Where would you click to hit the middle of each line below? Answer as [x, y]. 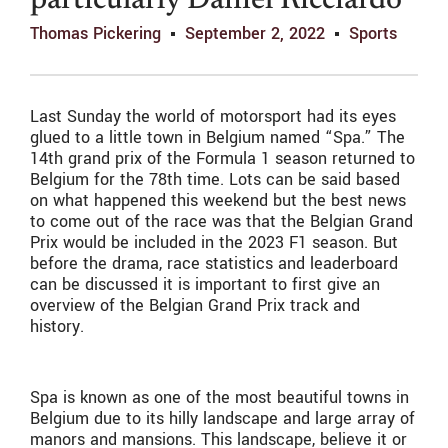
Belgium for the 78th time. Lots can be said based [215, 180]
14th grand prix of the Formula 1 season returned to [222, 159]
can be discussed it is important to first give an [205, 285]
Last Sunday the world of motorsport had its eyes [213, 117]
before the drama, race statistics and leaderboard [214, 264]
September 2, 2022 [255, 34]
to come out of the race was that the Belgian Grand [221, 222]
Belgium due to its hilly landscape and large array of [222, 419]
